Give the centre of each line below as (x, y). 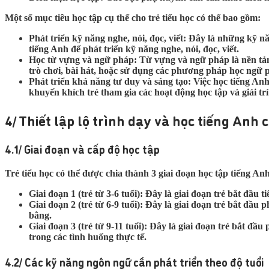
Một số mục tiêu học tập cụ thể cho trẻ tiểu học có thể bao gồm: (133, 17)
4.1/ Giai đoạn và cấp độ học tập (82, 149)
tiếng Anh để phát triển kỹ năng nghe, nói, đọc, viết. (134, 49)
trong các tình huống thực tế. (88, 237)
